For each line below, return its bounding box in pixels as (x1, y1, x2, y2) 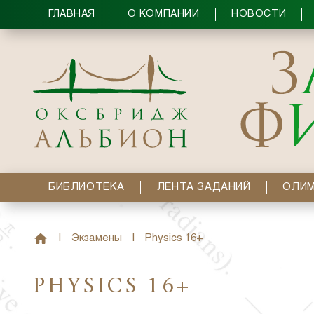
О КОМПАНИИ (127, 9, 200, 19)
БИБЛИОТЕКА (48, 182, 125, 193)
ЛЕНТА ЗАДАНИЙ (156, 182, 251, 193)
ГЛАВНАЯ (48, 9, 95, 19)
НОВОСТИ (231, 9, 287, 19)
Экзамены (71, 233, 123, 243)
